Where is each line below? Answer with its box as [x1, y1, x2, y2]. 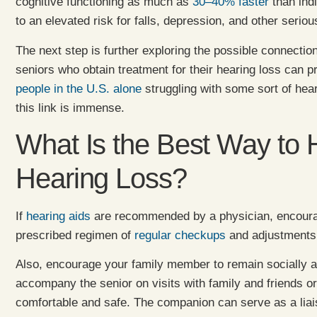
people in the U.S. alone [16, 81, 142, 96]
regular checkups [134, 229, 226, 243]
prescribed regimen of [16, 229, 134, 243]
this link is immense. [16, 100, 125, 115]
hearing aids [26, 209, 91, 224]
